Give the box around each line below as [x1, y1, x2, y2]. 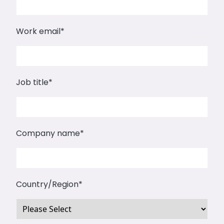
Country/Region [16, 178, 78, 190]
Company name [16, 127, 80, 139]
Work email [16, 25, 60, 37]
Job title [16, 76, 48, 88]
